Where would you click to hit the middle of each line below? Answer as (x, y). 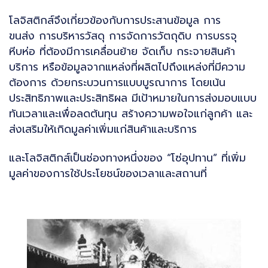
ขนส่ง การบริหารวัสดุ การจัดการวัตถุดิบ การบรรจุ (123, 36)
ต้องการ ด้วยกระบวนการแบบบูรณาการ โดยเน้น (117, 82)
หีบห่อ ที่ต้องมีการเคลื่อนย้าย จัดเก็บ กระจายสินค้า (122, 51)
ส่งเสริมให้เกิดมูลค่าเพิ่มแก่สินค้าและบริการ (103, 129)
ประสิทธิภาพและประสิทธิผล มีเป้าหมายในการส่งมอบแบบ (133, 98)
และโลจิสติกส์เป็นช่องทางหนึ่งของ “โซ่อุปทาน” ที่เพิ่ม (127, 158)
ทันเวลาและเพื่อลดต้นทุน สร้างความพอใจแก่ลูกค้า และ (131, 113)
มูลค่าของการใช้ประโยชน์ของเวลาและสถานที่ (108, 174)
